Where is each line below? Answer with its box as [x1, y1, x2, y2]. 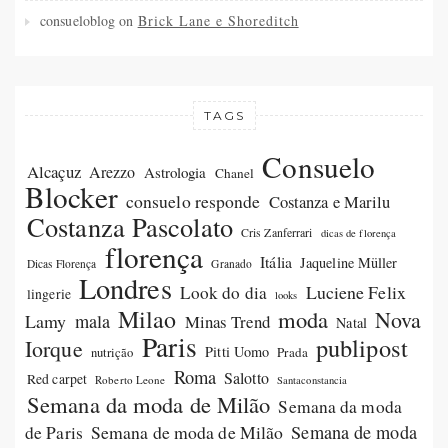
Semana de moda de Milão [90, 420, 284, 445]
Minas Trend [184, 310, 270, 334]
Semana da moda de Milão [27, 389, 271, 420]
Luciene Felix [305, 280, 406, 305]
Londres [78, 269, 172, 308]
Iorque [25, 334, 83, 364]
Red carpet [27, 370, 87, 389]
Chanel [214, 164, 255, 183]
